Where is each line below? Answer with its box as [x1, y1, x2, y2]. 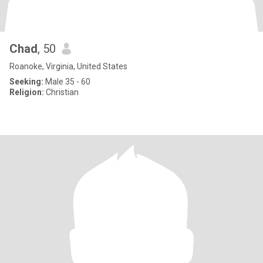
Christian [44, 87, 79, 97]
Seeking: [9, 77, 43, 86]
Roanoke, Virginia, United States [9, 62, 127, 71]
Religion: [9, 87, 44, 97]
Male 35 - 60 [43, 77, 90, 86]
